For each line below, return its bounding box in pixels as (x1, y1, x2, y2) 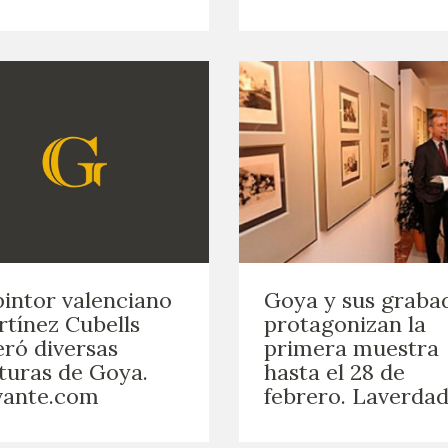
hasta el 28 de (264, 357, 405, 386)
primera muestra (264, 333, 439, 362)
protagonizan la (264, 309, 426, 338)
